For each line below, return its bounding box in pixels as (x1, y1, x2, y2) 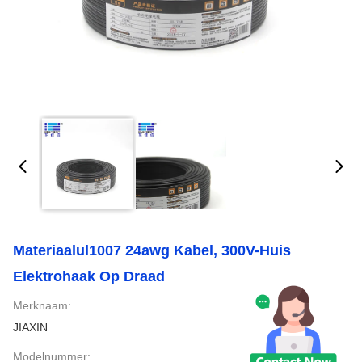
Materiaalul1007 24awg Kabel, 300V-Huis (13, 242, 291, 259)
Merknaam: (13, 299, 71, 312)
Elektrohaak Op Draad (13, 268, 165, 284)
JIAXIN (13, 321, 48, 334)
